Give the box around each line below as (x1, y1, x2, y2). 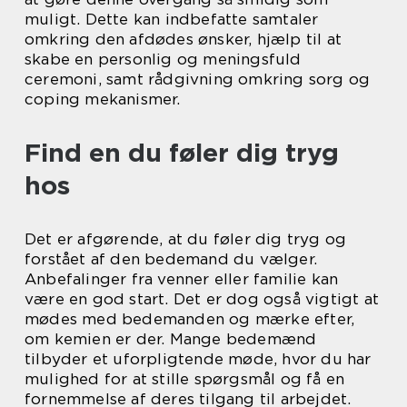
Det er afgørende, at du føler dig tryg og (25, 230, 347, 249)
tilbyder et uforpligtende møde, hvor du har (25, 350, 372, 369)
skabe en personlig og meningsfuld (25, 50, 302, 69)
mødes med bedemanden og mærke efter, (25, 310, 355, 329)
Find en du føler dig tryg (25, 137, 339, 169)
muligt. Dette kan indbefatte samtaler (25, 10, 319, 29)
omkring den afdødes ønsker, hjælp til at (25, 30, 342, 49)
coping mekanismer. (25, 90, 181, 109)
